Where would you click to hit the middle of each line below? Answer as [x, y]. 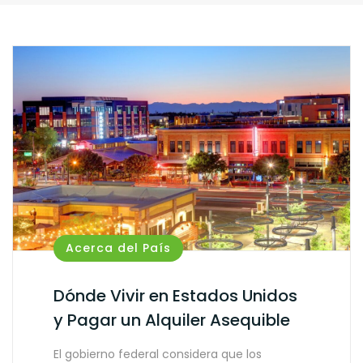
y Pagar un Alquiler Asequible [172, 320]
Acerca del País [118, 248]
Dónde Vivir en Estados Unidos [175, 296]
